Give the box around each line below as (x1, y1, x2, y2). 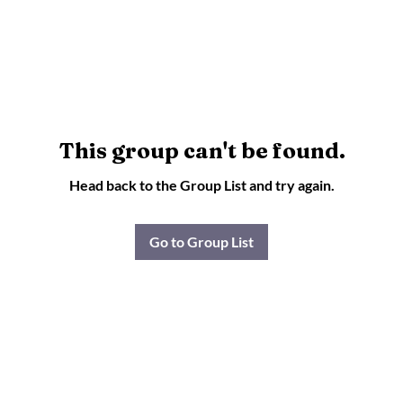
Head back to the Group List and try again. (68, 176, 335, 194)
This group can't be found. (58, 138, 345, 165)
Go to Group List (149, 233, 254, 251)
